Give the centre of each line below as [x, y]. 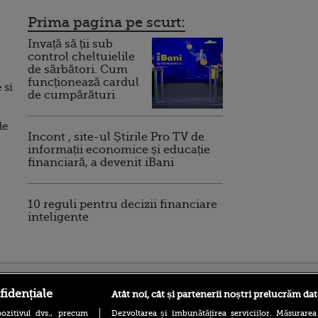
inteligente [58, 217]
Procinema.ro [274, 279]
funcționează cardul [83, 82]
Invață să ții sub [70, 44]
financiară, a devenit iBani [101, 162]
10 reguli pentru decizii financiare [122, 204]
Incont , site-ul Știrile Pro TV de [116, 137]
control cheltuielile [81, 56]
